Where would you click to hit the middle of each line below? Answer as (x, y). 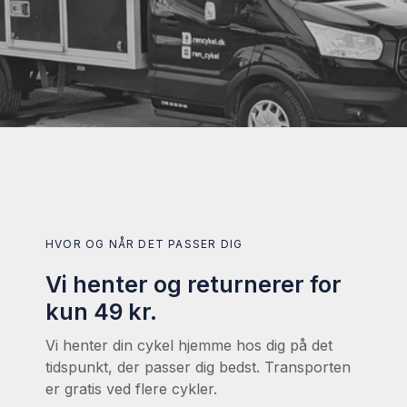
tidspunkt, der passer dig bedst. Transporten (198, 367)
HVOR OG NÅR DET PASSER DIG (144, 244)
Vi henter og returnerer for (194, 285)
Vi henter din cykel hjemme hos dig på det (189, 346)
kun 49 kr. (101, 312)
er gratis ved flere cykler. (131, 389)
